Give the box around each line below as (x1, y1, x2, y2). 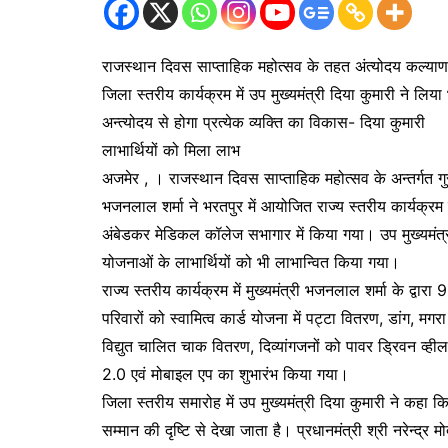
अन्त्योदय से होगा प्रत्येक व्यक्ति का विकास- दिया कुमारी (102, 112, 425, 133)
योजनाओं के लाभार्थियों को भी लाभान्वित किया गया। (102, 252, 400, 273)
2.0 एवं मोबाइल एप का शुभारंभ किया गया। (102, 364, 349, 385)
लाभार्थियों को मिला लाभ (102, 140, 240, 161)
